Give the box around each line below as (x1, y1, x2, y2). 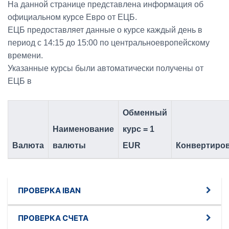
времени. (8, 51, 43, 60)
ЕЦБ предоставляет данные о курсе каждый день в (8, 26, 202, 34)
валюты (53, 141, 86, 150)
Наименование (53, 125, 114, 133)
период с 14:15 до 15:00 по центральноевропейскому (8, 38, 210, 47)
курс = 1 (123, 125, 154, 133)
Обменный (123, 108, 167, 117)
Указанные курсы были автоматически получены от (8, 64, 203, 73)
